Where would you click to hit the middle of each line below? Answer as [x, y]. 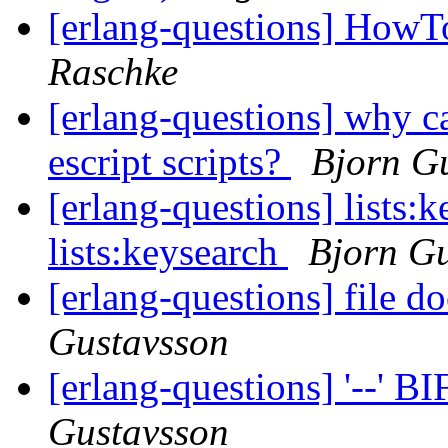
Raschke [113, 72]
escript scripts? [169, 162]
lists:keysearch [168, 252]
